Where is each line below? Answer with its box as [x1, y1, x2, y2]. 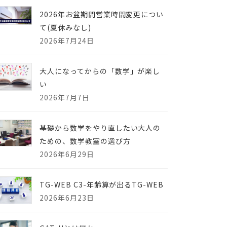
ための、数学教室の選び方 [40, 135, 131, 146]
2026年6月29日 [40, 148, 94, 159]
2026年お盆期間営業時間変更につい [40, 9, 164, 19]
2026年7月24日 [40, 35, 94, 46]
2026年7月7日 [40, 92, 90, 102]
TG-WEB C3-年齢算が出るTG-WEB [40, 179, 164, 190]
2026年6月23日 [40, 192, 94, 203]
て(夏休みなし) [40, 22, 91, 32]
